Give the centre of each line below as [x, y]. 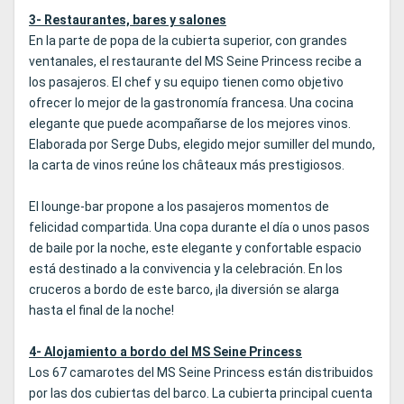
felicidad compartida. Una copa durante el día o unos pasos [199, 228]
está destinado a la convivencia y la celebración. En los [186, 269]
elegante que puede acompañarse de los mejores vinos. [190, 124]
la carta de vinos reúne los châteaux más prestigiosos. [187, 165]
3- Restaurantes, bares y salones [128, 20]
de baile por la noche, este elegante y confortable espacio [195, 248]
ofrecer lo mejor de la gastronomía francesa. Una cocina [191, 103]
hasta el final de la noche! [101, 311]
